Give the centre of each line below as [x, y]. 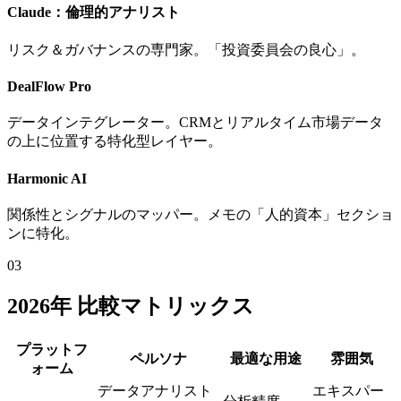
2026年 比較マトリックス [131, 306]
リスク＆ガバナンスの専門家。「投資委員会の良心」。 [186, 49]
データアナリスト [155, 390]
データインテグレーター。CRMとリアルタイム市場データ [195, 123]
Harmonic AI [47, 178]
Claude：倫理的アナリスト [94, 12]
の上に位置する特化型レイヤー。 [115, 141]
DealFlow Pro [49, 87]
